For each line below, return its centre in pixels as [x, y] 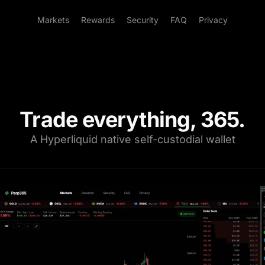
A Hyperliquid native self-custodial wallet [132, 139]
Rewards [98, 20]
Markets [53, 20]
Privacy [213, 20]
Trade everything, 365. [132, 119]
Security [143, 20]
